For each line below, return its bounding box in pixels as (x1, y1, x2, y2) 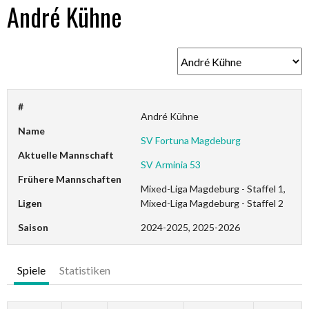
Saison (18, 221, 48, 233)
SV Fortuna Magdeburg (141, 134, 241, 146)
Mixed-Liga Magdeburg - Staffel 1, (141, 183, 286, 195)
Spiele (17, 263, 46, 277)
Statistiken (59, 263, 110, 277)
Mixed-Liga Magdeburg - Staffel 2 (141, 197, 284, 209)
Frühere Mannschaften (18, 173, 121, 185)
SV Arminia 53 (141, 159, 201, 170)
